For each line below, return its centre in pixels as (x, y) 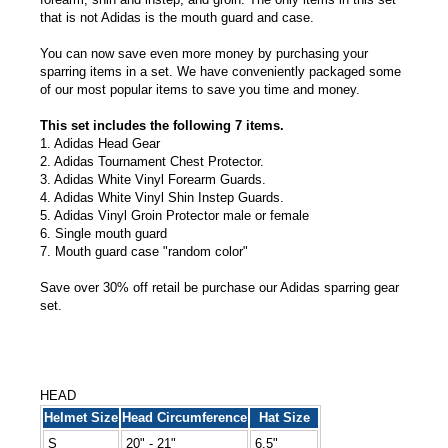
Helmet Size (81, 417)
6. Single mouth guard (103, 233)
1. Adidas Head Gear (100, 143)
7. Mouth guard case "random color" (144, 251)
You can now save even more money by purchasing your (204, 53)
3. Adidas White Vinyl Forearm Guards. (153, 179)
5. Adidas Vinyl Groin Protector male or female (174, 215)
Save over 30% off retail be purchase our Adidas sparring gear (219, 287)
